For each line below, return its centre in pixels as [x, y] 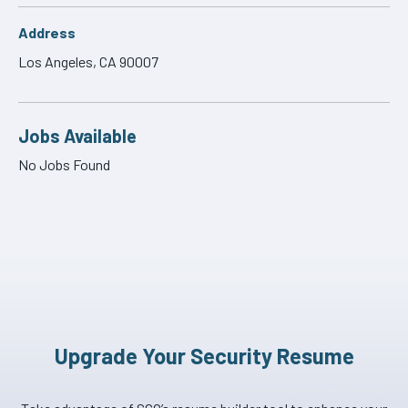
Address [47, 32]
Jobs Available [77, 136]
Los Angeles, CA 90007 [88, 61]
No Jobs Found [64, 164]
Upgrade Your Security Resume [204, 356]
